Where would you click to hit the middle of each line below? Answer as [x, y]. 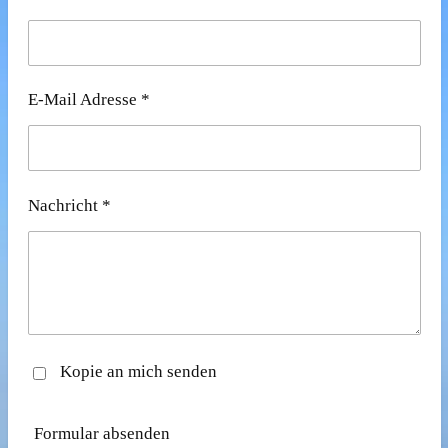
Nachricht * [69, 205]
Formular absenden [101, 434]
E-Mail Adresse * [88, 100]
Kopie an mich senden [138, 372]
